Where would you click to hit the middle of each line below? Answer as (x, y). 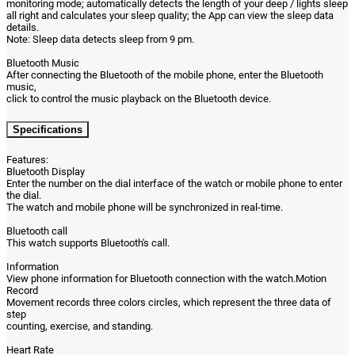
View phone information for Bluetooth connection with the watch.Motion (166, 279)
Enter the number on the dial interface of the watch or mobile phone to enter (174, 183)
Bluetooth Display (46, 172)
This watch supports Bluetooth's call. (88, 243)
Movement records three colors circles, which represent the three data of (169, 302)
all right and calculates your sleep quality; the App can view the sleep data (170, 16)
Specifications (48, 129)
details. (23, 28)
